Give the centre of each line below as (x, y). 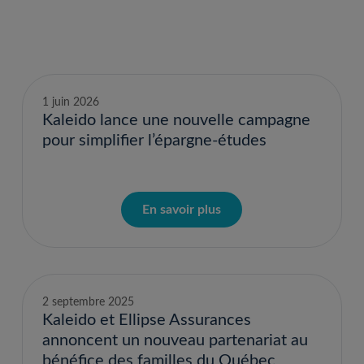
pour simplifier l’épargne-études (154, 141)
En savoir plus (182, 210)
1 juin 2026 (70, 102)
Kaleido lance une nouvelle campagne (176, 120)
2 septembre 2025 (88, 302)
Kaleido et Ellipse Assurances (146, 320)
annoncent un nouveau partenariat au (175, 340)
